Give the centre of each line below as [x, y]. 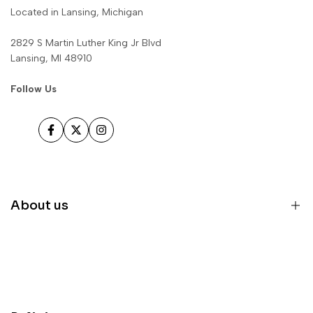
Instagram [123, 136]
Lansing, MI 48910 [51, 58]
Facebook [73, 136]
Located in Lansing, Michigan [77, 12]
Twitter [91, 136]
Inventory [59, 284]
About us [39, 205]
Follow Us [34, 89]
